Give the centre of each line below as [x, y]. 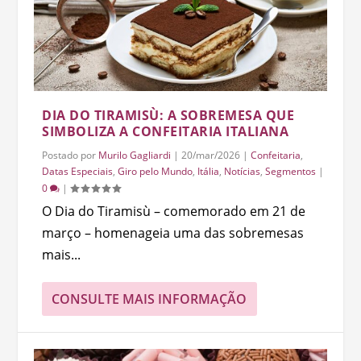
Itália [209, 171]
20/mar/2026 [211, 155]
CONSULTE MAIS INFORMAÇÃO [149, 299]
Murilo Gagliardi [135, 155]
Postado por [71, 155]
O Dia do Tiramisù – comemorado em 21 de [174, 211]
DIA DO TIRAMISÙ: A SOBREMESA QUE [168, 115]
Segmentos [291, 171]
